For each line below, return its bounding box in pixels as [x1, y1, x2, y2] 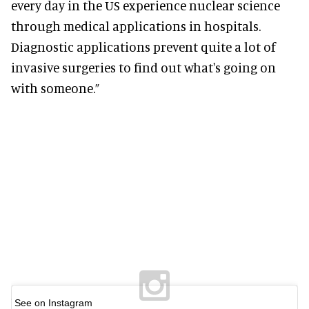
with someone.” [11, 80, 99, 97]
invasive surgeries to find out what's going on [11, 59, 276, 76]
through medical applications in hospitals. [11, 18, 261, 34]
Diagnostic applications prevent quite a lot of [11, 39, 276, 55]
